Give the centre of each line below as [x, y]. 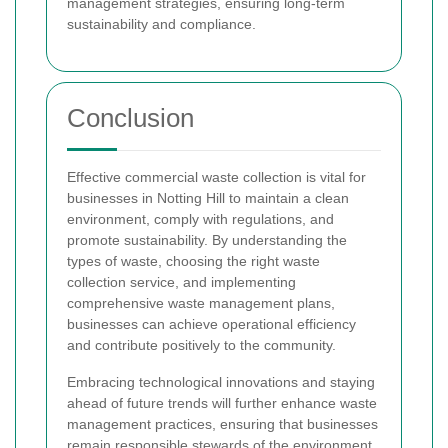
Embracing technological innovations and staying [221, 381]
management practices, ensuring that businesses [222, 423]
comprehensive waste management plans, [201, 302]
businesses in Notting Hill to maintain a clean [208, 197]
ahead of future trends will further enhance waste [222, 402]
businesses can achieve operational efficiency [211, 323]
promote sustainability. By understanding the [207, 239]
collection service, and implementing [181, 281]
